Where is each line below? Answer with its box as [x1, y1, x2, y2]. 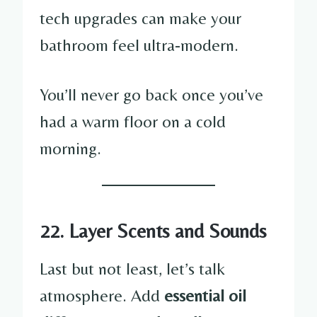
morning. [40, 138, 101, 158]
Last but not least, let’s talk [40, 258, 225, 278]
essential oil [164, 285, 246, 305]
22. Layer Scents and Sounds [40, 219, 267, 242]
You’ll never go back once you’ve [40, 84, 263, 104]
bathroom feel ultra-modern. [40, 35, 238, 54]
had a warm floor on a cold [40, 111, 226, 131]
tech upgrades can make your [40, 8, 241, 28]
